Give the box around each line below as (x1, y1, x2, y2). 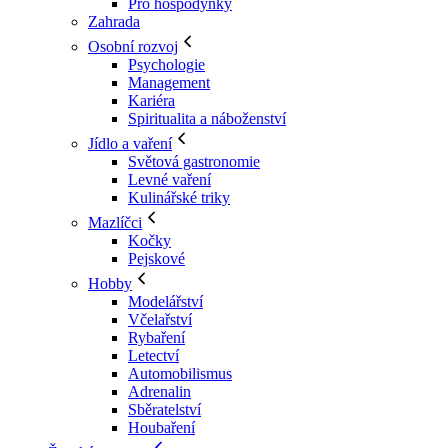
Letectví (128, 347, 179, 364)
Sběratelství (128, 401, 201, 418)
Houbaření (128, 419, 195, 436)
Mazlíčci (88, 214, 142, 231)
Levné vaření (128, 171, 211, 188)
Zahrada (88, 13, 140, 30)
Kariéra (128, 92, 175, 109)
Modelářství (128, 293, 203, 310)
